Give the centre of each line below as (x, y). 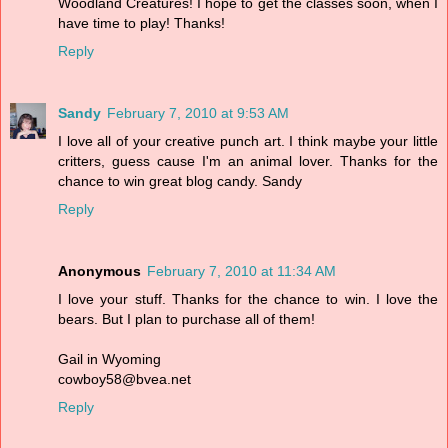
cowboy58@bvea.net (124, 379)
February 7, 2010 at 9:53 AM (198, 113)
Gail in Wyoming (109, 359)
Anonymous (99, 271)
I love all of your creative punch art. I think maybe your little (248, 141)
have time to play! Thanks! (141, 23)
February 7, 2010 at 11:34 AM (241, 271)
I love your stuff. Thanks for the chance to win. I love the (248, 299)
